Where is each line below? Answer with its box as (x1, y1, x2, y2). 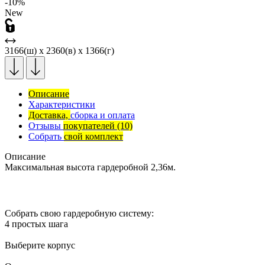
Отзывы (28, 121, 63, 131)
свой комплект (64, 131, 123, 142)
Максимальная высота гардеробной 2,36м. (5, 162, 176, 173)
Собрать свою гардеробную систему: (5, 208, 154, 219)
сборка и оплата (70, 110, 135, 121)
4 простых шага (5, 219, 68, 230)
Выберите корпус (5, 240, 75, 251)
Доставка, (28, 110, 70, 121)
